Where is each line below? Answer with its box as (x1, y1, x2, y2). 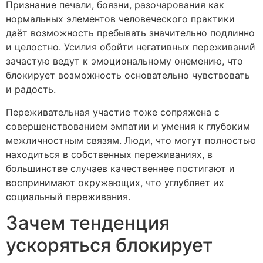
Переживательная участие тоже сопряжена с (6, 106, 220, 118)
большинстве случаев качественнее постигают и (6, 162, 235, 174)
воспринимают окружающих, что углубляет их (6, 176, 224, 188)
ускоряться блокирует (6, 234, 213, 257)
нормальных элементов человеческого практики (6, 13, 235, 25)
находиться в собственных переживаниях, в (6, 148, 213, 160)
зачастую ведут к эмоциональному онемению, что (6, 55, 243, 68)
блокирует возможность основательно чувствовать (6, 69, 250, 82)
